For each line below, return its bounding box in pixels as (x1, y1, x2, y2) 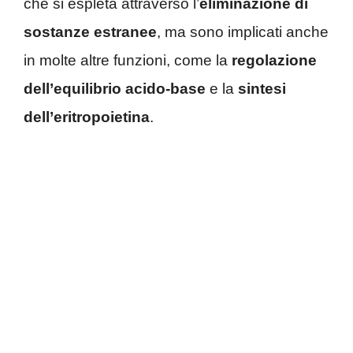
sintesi (238, 80, 286, 97)
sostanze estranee (24, 24, 157, 40)
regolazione (232, 52, 317, 69)
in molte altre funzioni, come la (24, 52, 232, 69)
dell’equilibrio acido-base (24, 80, 206, 97)
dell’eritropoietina (24, 109, 150, 125)
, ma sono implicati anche (157, 24, 329, 40)
